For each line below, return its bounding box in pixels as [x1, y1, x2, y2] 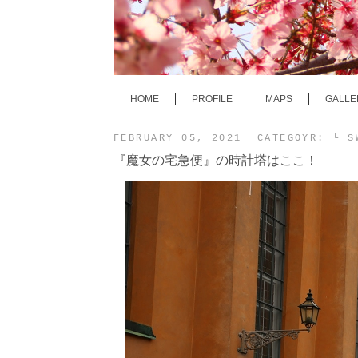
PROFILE [192, 93, 233, 105]
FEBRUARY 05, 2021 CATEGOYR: [113, 133, 333, 145]
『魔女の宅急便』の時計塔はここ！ [113, 152, 318, 167]
